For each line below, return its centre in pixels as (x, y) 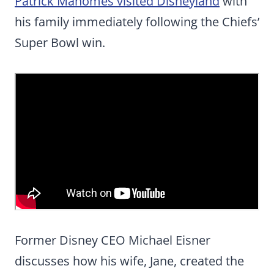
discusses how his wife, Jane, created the (129, 261)
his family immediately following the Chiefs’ (137, 22)
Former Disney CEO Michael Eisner (113, 240)
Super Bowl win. (60, 43)
